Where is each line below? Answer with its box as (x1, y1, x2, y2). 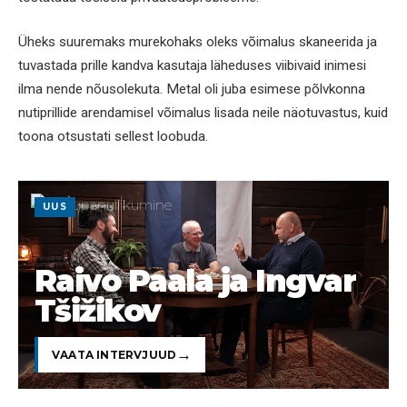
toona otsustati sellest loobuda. (18, 128, 208, 145)
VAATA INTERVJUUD (52, 347, 177, 362)
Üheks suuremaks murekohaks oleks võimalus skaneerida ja (18, 34, 377, 51)
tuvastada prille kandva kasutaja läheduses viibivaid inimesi (18, 57, 366, 74)
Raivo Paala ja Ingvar (35, 262, 356, 300)
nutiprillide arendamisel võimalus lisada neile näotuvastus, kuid (18, 104, 388, 122)
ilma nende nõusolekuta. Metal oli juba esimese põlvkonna (18, 81, 365, 98)
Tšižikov (35, 292, 161, 330)
